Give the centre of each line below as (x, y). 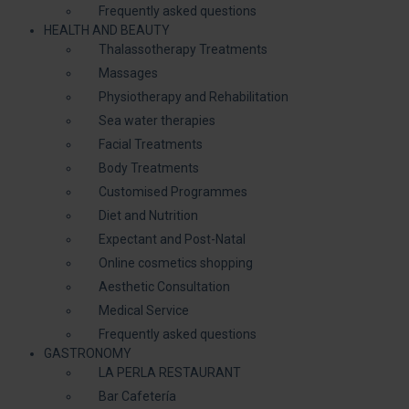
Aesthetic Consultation (164, 286)
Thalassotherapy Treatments (183, 49)
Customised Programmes (173, 191)
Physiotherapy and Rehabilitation (194, 96)
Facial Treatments (151, 144)
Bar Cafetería (137, 396)
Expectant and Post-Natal (172, 239)
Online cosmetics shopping (176, 262)
